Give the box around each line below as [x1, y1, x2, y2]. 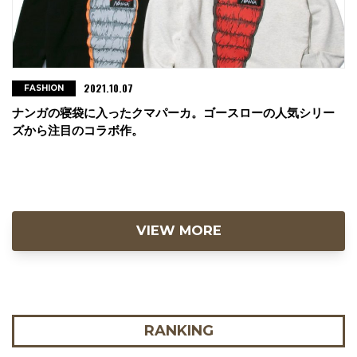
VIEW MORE [135, 222, 222, 238]
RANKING [143, 321, 214, 339]
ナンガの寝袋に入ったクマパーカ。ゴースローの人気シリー [12, 105, 335, 120]
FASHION [24, 82, 64, 93]
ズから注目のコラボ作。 [12, 123, 143, 137]
